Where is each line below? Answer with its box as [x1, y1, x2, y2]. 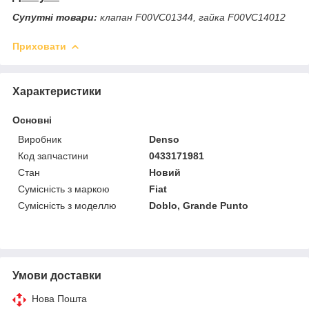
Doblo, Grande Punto [149, 199, 249, 211]
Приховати [12, 40, 66, 52]
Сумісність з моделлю [18, 199, 117, 211]
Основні [12, 114, 52, 126]
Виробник [18, 133, 61, 145]
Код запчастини [18, 150, 88, 161]
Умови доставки [12, 269, 101, 281]
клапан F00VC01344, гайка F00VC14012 [97, 11, 286, 23]
